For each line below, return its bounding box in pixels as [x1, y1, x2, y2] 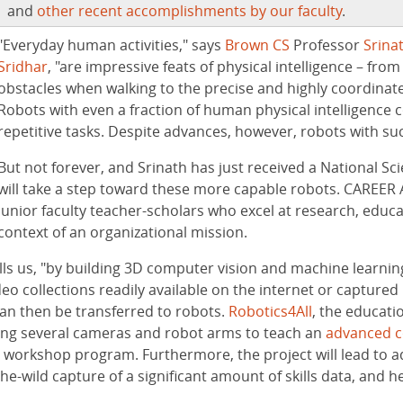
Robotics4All [228, 300, 312, 321]
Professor [289, 34, 363, 55]
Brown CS [224, 34, 290, 55]
